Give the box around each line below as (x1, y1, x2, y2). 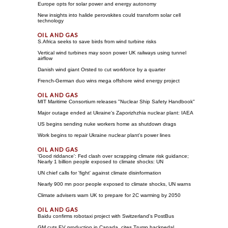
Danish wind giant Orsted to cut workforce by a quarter (38, 66, 165, 72)
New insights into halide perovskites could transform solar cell (38, 12, 181, 18)
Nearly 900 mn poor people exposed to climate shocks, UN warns (38, 181, 191, 187)
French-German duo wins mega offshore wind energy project (38, 77, 180, 83)
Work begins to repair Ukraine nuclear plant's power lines (38, 132, 170, 138)
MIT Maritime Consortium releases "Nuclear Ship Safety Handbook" (38, 98, 195, 104)
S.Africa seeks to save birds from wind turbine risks (38, 38, 156, 44)
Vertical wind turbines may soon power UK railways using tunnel (38, 49, 186, 55)
